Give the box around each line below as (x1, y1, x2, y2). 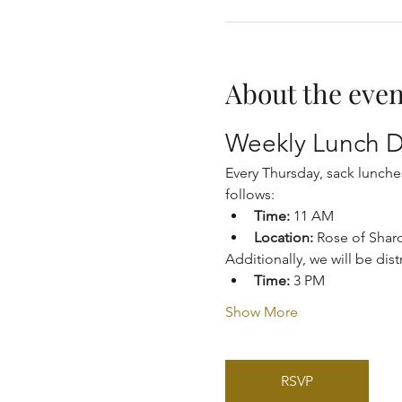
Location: (253, 229, 313, 246)
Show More (224, 303, 298, 320)
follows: (224, 186, 275, 203)
